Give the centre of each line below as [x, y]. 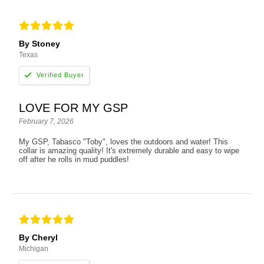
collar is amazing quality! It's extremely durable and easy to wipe [129, 150]
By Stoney [40, 43]
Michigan [34, 248]
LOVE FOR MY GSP [74, 108]
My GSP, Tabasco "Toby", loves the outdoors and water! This [124, 141]
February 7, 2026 [47, 121]
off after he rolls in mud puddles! [74, 159]
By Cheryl [39, 237]
